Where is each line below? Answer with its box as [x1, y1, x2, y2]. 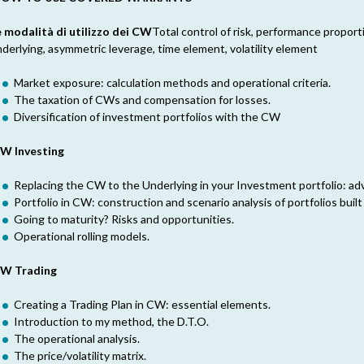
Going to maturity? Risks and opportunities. [14, 212, 234, 226]
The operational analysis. [14, 331, 140, 345]
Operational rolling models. [14, 229, 149, 243]
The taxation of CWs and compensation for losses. [14, 93, 271, 106]
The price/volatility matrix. [14, 349, 146, 362]
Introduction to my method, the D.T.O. [14, 314, 209, 328]
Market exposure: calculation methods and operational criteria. [14, 76, 331, 89]
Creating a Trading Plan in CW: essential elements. [14, 297, 271, 311]
